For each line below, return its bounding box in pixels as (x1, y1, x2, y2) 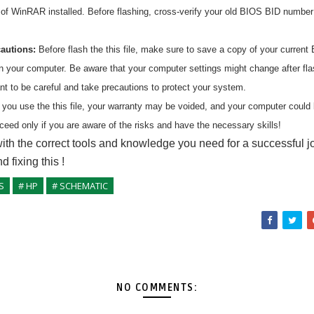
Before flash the (36, 44, 106, 55)
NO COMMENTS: (116, 282, 198, 294)
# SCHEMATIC (52, 179, 108, 192)
